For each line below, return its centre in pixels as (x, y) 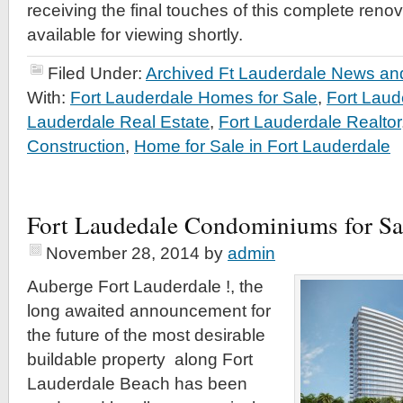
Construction (76, 147)
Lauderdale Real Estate (118, 122)
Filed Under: (97, 74)
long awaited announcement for (149, 311)
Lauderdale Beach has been (137, 384)
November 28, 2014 (123, 254)
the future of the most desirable (146, 336)
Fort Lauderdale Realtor (310, 122)
